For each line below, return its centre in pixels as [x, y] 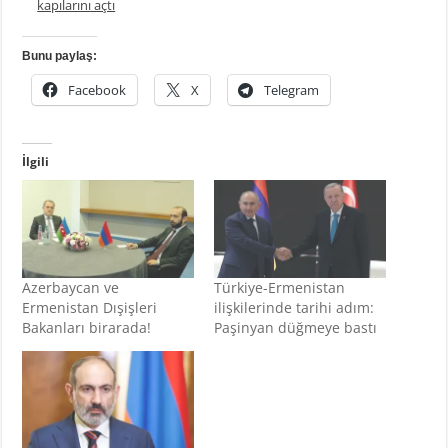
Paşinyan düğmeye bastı [295, 328]
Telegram [292, 90]
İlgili [36, 162]
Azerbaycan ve [71, 288]
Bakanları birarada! [87, 328]
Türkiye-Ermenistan [279, 288]
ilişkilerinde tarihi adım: [293, 308]
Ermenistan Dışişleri [90, 308]
